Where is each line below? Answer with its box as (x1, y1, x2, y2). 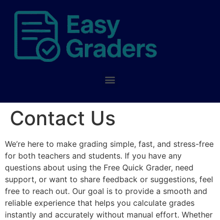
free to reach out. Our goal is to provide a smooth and (5, 186, 207, 196)
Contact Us (10, 106, 115, 130)
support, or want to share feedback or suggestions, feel (5, 174, 213, 184)
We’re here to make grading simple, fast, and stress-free (5, 138, 214, 149)
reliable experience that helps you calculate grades (5, 197, 194, 208)
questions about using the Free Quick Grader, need (5, 162, 193, 172)
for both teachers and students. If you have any (5, 150, 182, 161)
